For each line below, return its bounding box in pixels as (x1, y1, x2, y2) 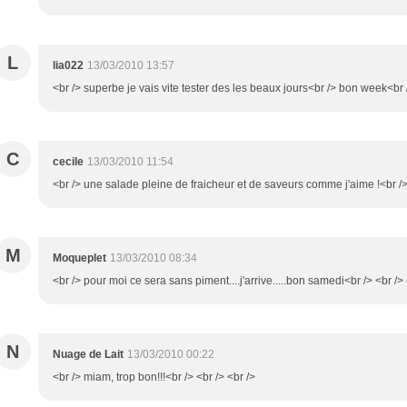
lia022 (53, 59, 84, 73)
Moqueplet (53, 252, 106, 265)
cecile (53, 155, 84, 169)
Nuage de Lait (53, 348, 124, 362)
